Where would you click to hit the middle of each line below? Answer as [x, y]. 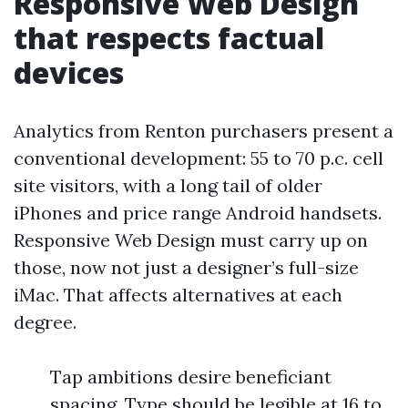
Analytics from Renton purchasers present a [204, 131]
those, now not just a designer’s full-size [186, 267]
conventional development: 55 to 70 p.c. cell [199, 158]
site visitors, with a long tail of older [168, 185]
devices [69, 72]
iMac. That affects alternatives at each [178, 295]
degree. [45, 322]
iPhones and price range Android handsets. [198, 213]
